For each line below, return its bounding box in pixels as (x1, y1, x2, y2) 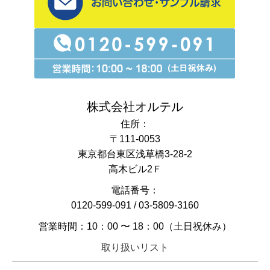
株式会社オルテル (87, 100, 183, 113)
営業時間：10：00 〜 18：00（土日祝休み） (39, 221, 231, 231)
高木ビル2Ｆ (108, 164, 162, 174)
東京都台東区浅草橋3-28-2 (78, 149, 192, 159)
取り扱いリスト (101, 242, 169, 253)
